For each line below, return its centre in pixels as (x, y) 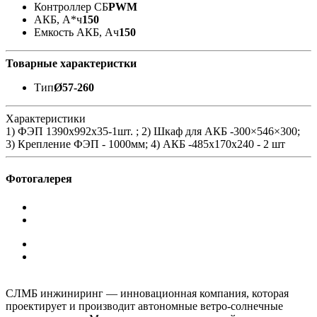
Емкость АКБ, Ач (76, 33)
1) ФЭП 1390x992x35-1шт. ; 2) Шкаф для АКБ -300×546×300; (153, 132)
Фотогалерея (39, 179)
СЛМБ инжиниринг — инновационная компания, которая (147, 293)
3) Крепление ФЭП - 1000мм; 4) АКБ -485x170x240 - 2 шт (145, 144)
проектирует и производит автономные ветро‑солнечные (144, 306)
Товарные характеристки (71, 64)
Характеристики (46, 119)
